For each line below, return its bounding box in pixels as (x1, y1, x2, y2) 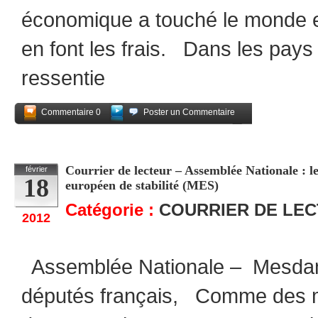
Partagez (209, 126, 243, 136)
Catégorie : (65, 200, 159, 219)
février (25, 165, 48, 173)
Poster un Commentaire (143, 107, 235, 117)
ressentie (21, 66, 105, 89)
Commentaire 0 (41, 107, 101, 117)
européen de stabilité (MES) (65, 178, 219, 192)
